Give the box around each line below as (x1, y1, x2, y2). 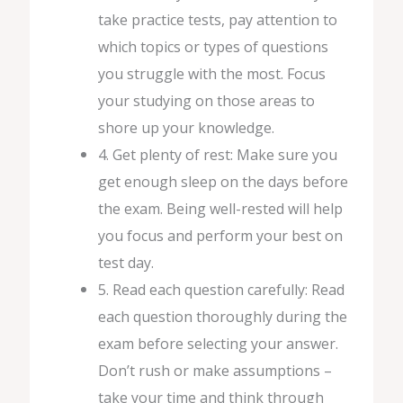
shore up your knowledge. (98, 117, 275, 138)
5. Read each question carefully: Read (98, 279, 345, 300)
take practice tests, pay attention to (98, 9, 338, 30)
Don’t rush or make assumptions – (98, 360, 333, 381)
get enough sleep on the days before (98, 171, 349, 192)
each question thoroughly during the (98, 306, 348, 327)
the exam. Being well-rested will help (98, 198, 344, 219)
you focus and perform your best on (98, 225, 344, 246)
